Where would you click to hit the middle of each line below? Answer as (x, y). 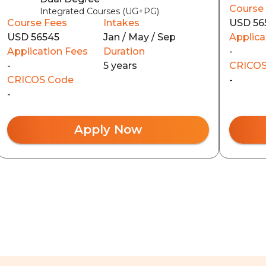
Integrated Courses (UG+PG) (99, 11)
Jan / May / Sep (139, 37)
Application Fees (47, 51)
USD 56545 (33, 37)
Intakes (121, 23)
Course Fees (37, 23)
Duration (124, 51)
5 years (120, 65)
